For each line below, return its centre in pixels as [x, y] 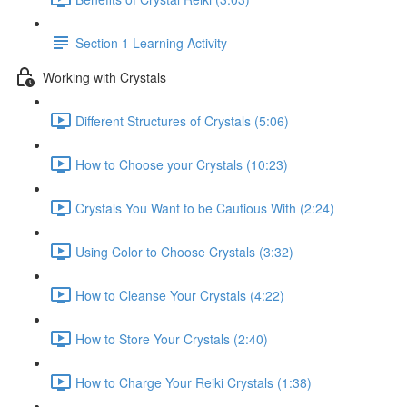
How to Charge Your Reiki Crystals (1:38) [194, 382]
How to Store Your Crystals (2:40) [172, 338]
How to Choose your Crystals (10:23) [182, 164]
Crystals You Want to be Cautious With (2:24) [205, 208]
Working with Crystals [104, 77]
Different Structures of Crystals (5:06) [182, 120]
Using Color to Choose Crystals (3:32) [184, 251]
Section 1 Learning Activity [151, 42]
